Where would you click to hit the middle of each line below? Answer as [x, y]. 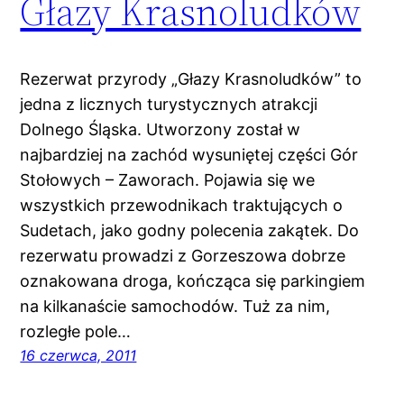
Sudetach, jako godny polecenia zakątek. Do [190, 231]
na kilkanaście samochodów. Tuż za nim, [175, 307]
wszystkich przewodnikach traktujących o [182, 206]
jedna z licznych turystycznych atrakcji [169, 105]
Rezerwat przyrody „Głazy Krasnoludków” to [191, 79]
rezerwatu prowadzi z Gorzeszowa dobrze [183, 256]
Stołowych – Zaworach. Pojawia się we [168, 180]
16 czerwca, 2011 [78, 356]
